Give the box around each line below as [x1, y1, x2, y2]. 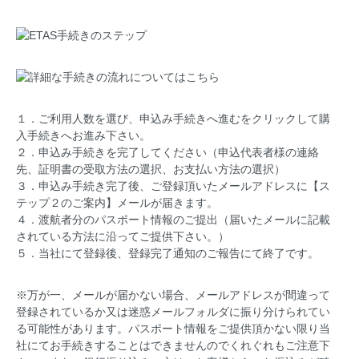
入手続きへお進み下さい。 [16, 128, 151, 142]
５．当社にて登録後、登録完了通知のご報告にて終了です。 [16, 246, 319, 260]
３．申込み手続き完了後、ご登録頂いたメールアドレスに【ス [16, 179, 330, 192]
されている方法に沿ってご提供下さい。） [16, 229, 229, 243]
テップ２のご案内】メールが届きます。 [16, 196, 218, 209]
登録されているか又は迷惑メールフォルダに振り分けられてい [16, 305, 330, 318]
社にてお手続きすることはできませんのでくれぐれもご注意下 [16, 338, 330, 352]
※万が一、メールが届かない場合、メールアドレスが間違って [16, 288, 330, 301]
